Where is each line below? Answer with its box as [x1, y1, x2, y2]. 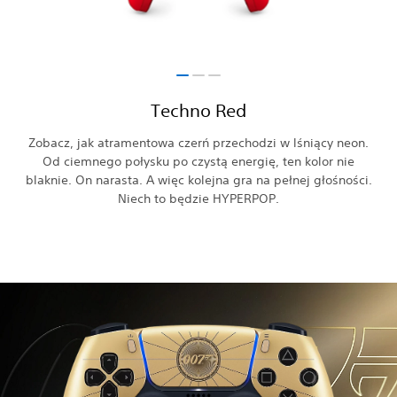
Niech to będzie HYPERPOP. [118, 190, 279, 206]
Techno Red [151, 99, 246, 121]
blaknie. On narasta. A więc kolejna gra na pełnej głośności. [25, 171, 372, 188]
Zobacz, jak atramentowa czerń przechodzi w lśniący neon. [28, 134, 369, 151]
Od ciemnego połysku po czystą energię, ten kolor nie [43, 152, 354, 169]
